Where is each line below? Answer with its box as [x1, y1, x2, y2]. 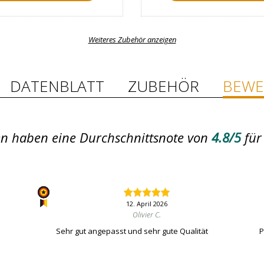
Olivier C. [132, 210, 161, 220]
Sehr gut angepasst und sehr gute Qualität [55, 226, 208, 237]
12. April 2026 [126, 199, 167, 209]
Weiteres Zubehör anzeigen [88, 34, 176, 45]
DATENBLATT [10, 75, 104, 97]
